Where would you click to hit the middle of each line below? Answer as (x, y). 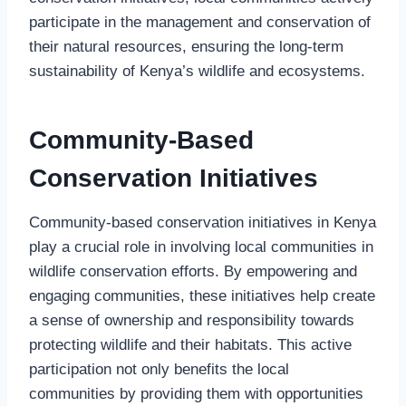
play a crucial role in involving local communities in (201, 246)
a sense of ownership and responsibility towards (192, 320)
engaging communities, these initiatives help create (202, 295)
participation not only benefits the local (159, 369)
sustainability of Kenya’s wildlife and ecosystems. (197, 71)
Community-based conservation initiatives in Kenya (203, 222)
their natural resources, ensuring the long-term (186, 46)
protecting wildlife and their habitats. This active (190, 344)
